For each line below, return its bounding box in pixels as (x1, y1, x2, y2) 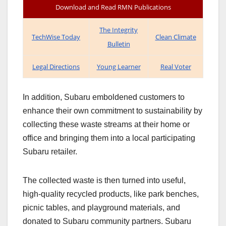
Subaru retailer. (23, 147, 77, 156)
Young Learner (96, 62, 141, 72)
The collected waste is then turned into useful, (23, 176, 186, 185)
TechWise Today (32, 32, 80, 42)
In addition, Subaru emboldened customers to (23, 93, 185, 102)
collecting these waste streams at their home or (23, 120, 190, 129)
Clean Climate (155, 32, 196, 42)
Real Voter (160, 62, 191, 72)
